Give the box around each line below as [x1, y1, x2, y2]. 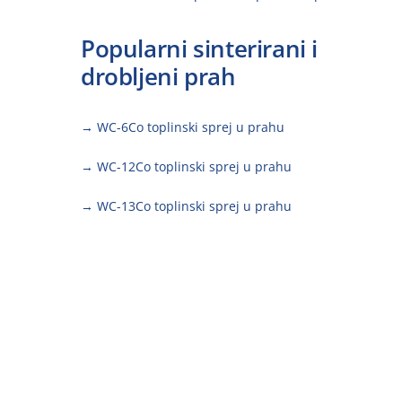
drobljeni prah [81, 60, 236, 93]
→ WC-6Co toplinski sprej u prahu [81, 118, 284, 135]
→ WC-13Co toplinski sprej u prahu [81, 197, 292, 214]
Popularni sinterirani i [81, 32, 319, 66]
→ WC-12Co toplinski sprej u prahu [81, 157, 292, 175]
